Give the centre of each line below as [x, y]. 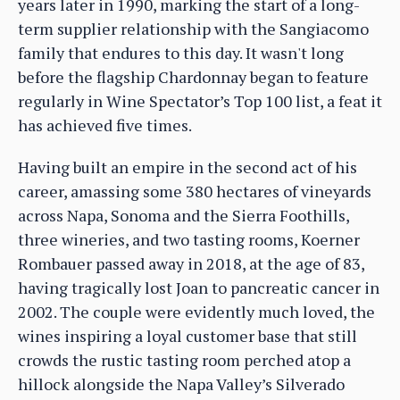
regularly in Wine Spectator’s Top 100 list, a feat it [200, 101]
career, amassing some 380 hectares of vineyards [195, 192]
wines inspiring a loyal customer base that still [187, 336]
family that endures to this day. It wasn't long [181, 53]
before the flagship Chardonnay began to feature [193, 77]
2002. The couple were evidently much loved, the [196, 312]
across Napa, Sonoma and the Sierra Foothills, [183, 216]
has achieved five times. [105, 125]
